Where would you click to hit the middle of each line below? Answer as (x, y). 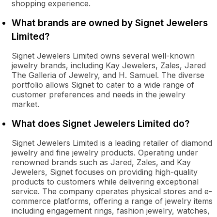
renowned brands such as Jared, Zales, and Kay (101, 162)
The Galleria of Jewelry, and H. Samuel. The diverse (108, 75)
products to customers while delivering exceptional (105, 182)
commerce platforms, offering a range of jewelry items (112, 201)
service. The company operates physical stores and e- (112, 191)
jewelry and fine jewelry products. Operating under (105, 153)
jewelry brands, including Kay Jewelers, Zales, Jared (109, 65)
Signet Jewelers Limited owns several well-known (103, 56)
